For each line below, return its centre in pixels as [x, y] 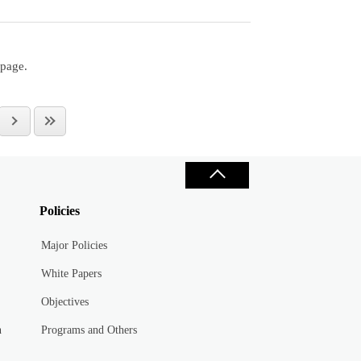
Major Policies [75, 246]
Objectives [65, 302]
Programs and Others [89, 330]
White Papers [72, 274]
